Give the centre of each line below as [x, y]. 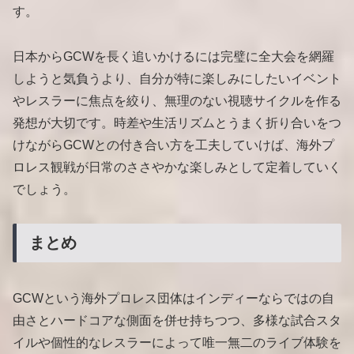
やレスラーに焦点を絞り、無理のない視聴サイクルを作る [177, 100]
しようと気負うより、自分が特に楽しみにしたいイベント [177, 78]
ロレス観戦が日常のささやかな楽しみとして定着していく [177, 167]
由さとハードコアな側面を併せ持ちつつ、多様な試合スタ [177, 320]
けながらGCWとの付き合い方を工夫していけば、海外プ [173, 145]
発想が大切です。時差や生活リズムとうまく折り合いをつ [177, 122]
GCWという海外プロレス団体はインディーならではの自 [173, 298]
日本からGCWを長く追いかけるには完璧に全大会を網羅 [173, 56]
